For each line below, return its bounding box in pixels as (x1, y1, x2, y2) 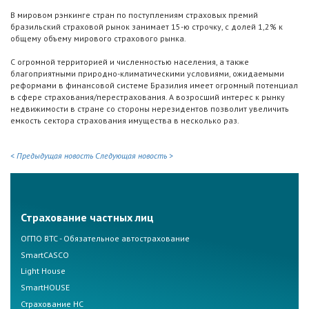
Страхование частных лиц (21, 210, 154, 224)
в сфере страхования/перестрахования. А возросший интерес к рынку (10, 92, 285, 103)
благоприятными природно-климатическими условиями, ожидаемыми (10, 68, 284, 79)
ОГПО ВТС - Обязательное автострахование (21, 232, 190, 243)
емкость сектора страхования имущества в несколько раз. (10, 115, 239, 126)
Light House (21, 266, 66, 277)
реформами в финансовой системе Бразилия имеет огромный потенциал (10, 80, 298, 91)
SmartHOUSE (21, 282, 70, 293)
